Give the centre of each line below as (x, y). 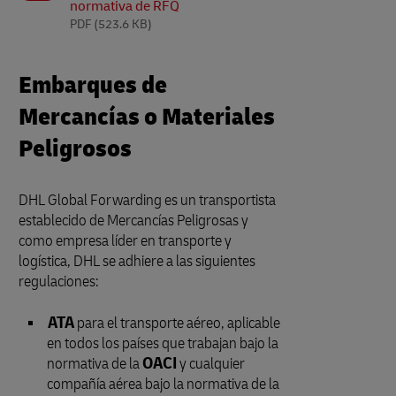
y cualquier (211, 364)
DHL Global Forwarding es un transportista (147, 200)
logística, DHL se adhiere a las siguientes (137, 261)
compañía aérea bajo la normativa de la (163, 384)
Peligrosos (75, 149)
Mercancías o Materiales (147, 117)
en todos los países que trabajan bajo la (163, 343)
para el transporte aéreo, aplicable (177, 323)
